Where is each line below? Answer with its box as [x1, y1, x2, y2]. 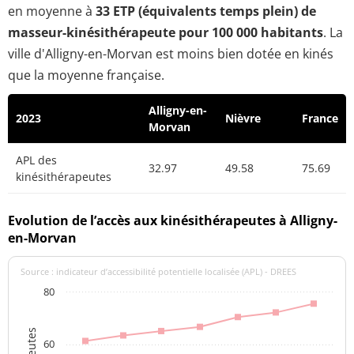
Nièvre [225, 111, 261, 126]
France [302, 111, 338, 126]
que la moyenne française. [8, 66, 164, 85]
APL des [16, 153, 57, 168]
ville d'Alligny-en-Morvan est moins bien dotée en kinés [8, 45, 333, 63]
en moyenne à [8, 2, 96, 21]
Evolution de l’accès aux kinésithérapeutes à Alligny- [8, 211, 337, 229]
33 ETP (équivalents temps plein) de [96, 2, 316, 21]
